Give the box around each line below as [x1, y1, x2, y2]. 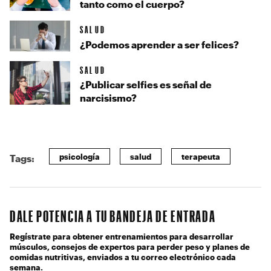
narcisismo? [80, 92, 137, 104]
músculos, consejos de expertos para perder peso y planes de [10, 242, 250, 252]
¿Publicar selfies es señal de [80, 79, 212, 91]
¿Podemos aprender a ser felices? [80, 38, 239, 50]
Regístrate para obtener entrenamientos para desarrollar [10, 232, 233, 241]
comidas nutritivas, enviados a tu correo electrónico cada [10, 252, 236, 262]
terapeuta [181, 152, 220, 162]
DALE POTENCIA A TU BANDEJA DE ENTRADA [10, 207, 216, 226]
